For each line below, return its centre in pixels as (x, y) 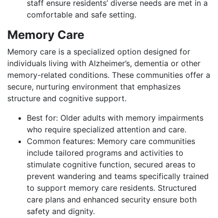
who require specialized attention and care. (107, 129)
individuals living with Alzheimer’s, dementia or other (104, 63)
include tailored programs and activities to (105, 153)
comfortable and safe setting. (82, 14)
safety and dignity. (61, 211)
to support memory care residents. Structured (112, 188)
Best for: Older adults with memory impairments (115, 118)
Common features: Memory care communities (111, 141)
